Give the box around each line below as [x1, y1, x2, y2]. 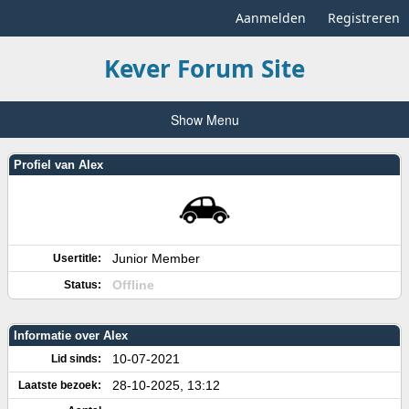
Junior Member [112, 250, 200, 266]
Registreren [328, 9, 400, 26]
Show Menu [170, 110, 239, 129]
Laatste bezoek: [18, 378, 101, 392]
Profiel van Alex [14, 157, 103, 172]
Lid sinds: [51, 351, 101, 365]
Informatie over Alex [14, 328, 128, 342]
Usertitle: [53, 251, 101, 265]
